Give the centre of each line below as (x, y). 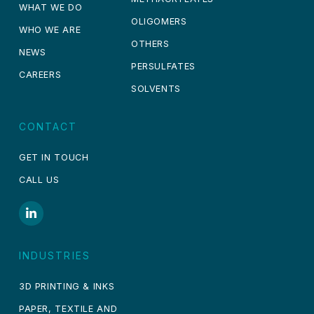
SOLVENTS (156, 89)
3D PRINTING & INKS (67, 287)
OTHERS (150, 44)
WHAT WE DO (50, 8)
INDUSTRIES (54, 256)
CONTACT (48, 127)
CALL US (39, 180)
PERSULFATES (163, 67)
